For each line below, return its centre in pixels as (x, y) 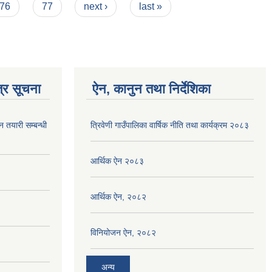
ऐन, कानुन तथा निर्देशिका (151, 89)
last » (150, 6)
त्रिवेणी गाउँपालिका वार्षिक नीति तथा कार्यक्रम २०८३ (170, 125)
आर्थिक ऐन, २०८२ (118, 197)
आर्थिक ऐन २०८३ (117, 161)
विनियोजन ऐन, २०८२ (123, 233)
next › (96, 6)
